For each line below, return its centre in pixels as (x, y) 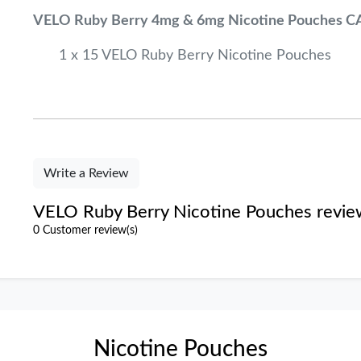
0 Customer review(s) (86, 230)
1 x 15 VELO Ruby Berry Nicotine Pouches (195, 56)
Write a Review (87, 173)
